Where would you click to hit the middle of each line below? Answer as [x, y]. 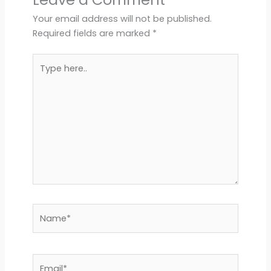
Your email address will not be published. [122, 19]
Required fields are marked [92, 34]
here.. [43, 75]
